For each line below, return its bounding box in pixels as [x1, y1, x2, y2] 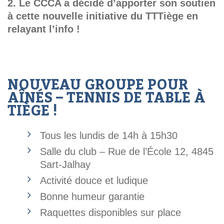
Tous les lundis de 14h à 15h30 [40, 130, 177, 141]
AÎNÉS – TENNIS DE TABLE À [7, 84, 205, 112]
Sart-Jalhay [40, 159, 90, 170]
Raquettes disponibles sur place [40, 207, 181, 218]
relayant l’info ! [7, 23, 80, 35]
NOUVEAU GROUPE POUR [7, 71, 188, 99]
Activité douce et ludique [40, 175, 148, 186]
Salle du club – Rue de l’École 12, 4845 [40, 146, 213, 157]
